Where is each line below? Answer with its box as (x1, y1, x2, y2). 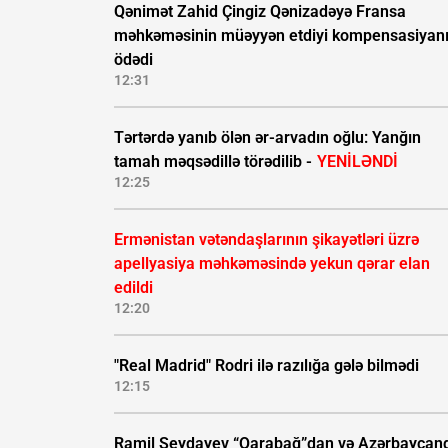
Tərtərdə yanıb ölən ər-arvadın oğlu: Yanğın (114, 128, 421, 148)
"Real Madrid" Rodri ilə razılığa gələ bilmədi (114, 356, 419, 376)
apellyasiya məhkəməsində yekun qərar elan (114, 254, 430, 274)
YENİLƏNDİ (317, 152, 398, 172)
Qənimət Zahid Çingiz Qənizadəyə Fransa (114, 2, 406, 22)
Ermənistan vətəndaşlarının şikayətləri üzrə (114, 230, 419, 250)
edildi (114, 278, 153, 298)
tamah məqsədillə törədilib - (114, 152, 316, 172)
